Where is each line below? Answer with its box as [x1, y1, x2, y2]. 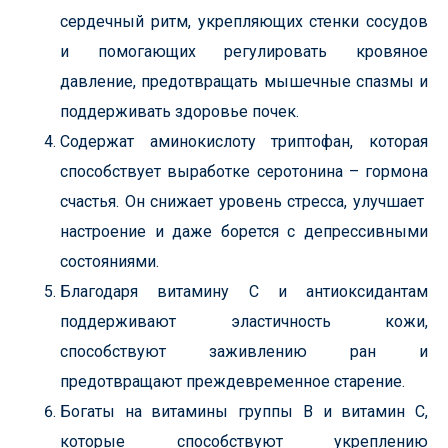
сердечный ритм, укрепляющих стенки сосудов [60, 12, 428, 31]
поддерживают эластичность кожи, [60, 312, 428, 331]
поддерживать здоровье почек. [60, 102, 299, 121]
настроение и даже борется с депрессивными [60, 222, 428, 241]
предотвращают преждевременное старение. [60, 372, 405, 391]
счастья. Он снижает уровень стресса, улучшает [60, 192, 428, 211]
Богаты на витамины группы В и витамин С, [60, 402, 428, 421]
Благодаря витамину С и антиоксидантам [60, 282, 428, 301]
